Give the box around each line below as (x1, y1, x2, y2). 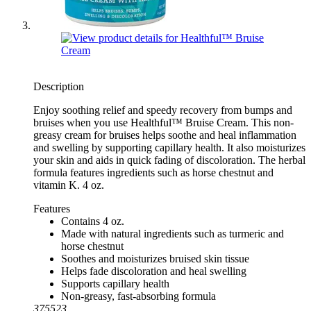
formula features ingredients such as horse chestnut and (33, 167, 274, 179)
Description (33, 81, 84, 93)
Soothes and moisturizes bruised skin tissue (61, 253, 249, 265)
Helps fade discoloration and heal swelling (61, 265, 246, 278)
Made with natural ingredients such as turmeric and (61, 228, 284, 240)
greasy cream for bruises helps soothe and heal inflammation (33, 129, 296, 142)
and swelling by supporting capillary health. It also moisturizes (33, 142, 305, 154)
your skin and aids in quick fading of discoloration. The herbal (33, 154, 305, 167)
